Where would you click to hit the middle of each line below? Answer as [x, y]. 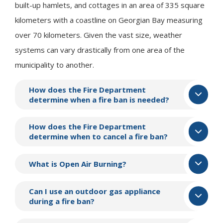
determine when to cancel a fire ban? [99, 137]
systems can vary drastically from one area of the [100, 50]
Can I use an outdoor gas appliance [95, 191]
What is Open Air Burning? [78, 164]
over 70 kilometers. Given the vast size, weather [99, 35]
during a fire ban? [62, 201]
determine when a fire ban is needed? [99, 99]
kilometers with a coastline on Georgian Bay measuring [109, 20]
